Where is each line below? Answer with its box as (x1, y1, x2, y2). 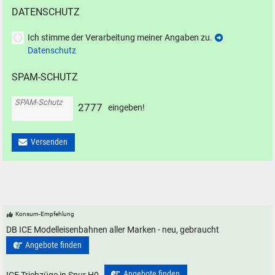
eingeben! (108, 103, 145, 114)
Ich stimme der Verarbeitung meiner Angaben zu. (27, 32, 214, 43)
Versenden (31, 137, 68, 148)
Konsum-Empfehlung (15, 210, 75, 217)
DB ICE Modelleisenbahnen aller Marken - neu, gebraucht (6, 224, 220, 235)
